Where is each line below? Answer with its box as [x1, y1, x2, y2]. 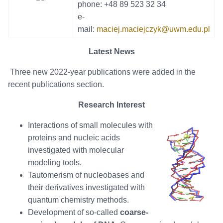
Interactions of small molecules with [27, 121, 153, 130]
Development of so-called [27, 208, 120, 217]
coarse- [119, 208, 148, 217]
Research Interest [78, 101, 145, 110]
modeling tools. [27, 158, 82, 167]
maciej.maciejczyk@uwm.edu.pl [96, 25, 210, 34]
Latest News [88, 47, 135, 56]
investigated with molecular [27, 146, 124, 155]
